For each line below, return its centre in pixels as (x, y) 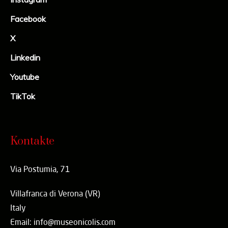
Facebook (28, 19)
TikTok (23, 96)
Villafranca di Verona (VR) (55, 194)
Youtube (25, 77)
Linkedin (25, 58)
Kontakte (33, 141)
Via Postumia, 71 (40, 169)
